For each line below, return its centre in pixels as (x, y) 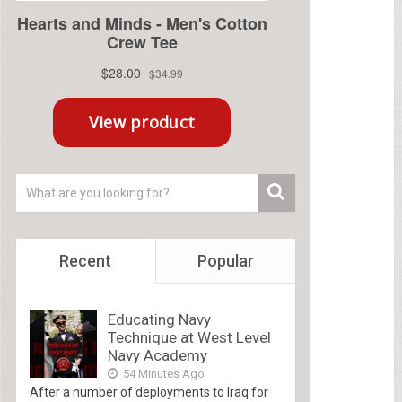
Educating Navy (159, 319)
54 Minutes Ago (162, 373)
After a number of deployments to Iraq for (149, 392)
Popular (225, 260)
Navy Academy (157, 355)
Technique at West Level (189, 337)
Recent (86, 260)
